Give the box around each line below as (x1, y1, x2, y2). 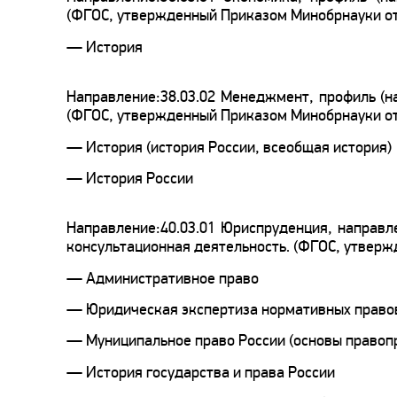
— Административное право (66, 268, 259, 288)
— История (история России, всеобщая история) (66, 136, 392, 157)
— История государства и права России (66, 362, 335, 382)
